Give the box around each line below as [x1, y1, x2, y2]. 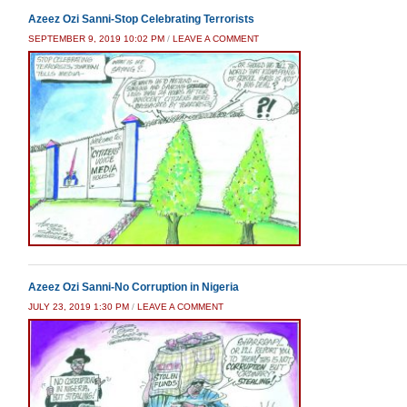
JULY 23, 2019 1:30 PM [28, 301, 129, 312]
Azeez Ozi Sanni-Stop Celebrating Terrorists [28, 12, 254, 25]
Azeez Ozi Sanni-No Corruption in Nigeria [28, 280, 239, 293]
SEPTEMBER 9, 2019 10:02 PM [28, 33, 164, 44]
